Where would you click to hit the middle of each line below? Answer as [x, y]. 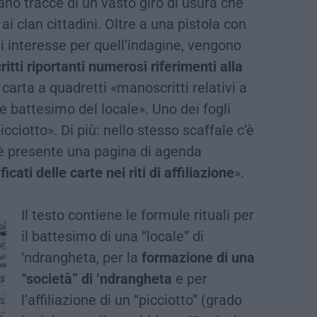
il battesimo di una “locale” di [113, 236]
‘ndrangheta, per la [82, 257]
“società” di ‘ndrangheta [97, 278]
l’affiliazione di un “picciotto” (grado [132, 300]
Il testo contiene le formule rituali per [138, 215]
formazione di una [198, 257]
